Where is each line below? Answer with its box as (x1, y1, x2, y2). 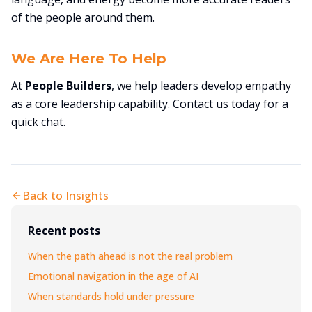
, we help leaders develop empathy (111, 78, 291, 93)
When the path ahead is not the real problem (28, 249, 233, 263)
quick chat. (11, 114, 65, 130)
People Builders (25, 78, 111, 93)
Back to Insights (22, 188, 109, 203)
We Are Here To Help (11, 50, 166, 67)
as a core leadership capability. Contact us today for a (11, 96, 288, 111)
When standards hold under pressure (28, 290, 194, 303)
